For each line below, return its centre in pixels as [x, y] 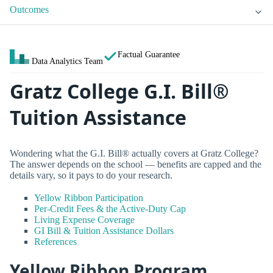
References [55, 242]
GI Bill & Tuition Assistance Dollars [104, 231]
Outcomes [29, 10]
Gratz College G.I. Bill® [119, 91]
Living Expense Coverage [84, 220]
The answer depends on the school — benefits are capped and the [136, 164]
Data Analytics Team [67, 61]
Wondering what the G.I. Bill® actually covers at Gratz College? [134, 153]
